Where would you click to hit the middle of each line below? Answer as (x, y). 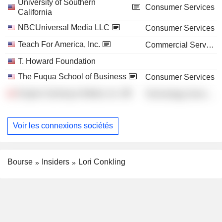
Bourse (20, 162)
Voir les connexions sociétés (63, 126)
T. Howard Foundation (57, 61)
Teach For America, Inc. (59, 44)
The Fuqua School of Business (72, 76)
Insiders (55, 162)
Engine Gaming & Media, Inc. (69, 93)
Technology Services (210, 94)
